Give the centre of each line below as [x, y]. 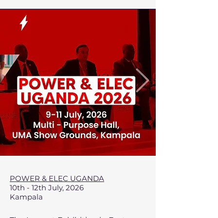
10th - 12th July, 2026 [47, 188]
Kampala [26, 197]
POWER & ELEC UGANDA [57, 178]
